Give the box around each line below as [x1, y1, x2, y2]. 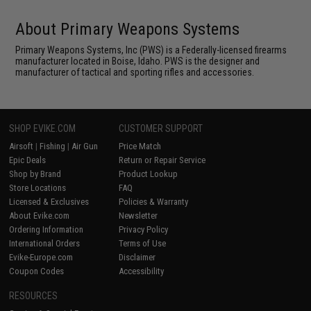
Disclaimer [119, 251, 156, 262]
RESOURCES [9, 289, 58, 301]
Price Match [119, 140, 162, 151]
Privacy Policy [119, 224, 169, 235]
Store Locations [9, 182, 67, 193]
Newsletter [119, 210, 158, 221]
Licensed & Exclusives [9, 196, 90, 207]
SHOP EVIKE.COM [9, 122, 76, 134]
